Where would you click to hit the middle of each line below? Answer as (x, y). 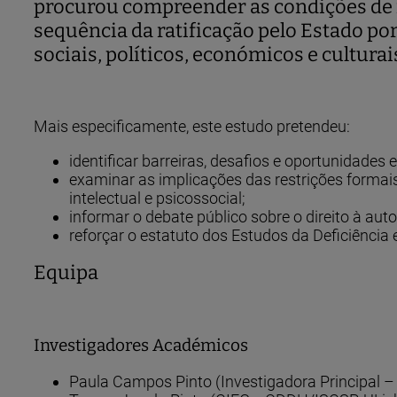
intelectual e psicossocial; (157, 198)
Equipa (66, 272)
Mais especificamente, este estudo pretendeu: (192, 126)
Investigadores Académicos (141, 346)
